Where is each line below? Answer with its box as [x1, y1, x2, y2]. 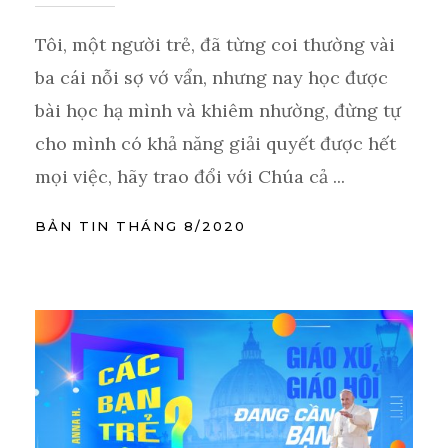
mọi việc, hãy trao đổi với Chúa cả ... [35, 165, 345, 189]
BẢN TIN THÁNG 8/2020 [35, 218, 246, 235]
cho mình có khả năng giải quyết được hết [35, 132, 396, 156]
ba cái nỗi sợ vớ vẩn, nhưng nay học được [35, 66, 388, 90]
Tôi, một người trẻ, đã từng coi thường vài [35, 33, 395, 57]
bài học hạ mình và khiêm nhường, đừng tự [35, 99, 401, 123]
